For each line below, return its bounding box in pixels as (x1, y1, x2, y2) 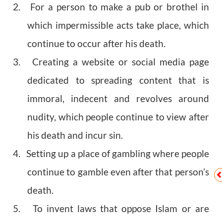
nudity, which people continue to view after (27, 111, 209, 123)
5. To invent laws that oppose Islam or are (13, 203, 209, 215)
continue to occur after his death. (27, 38, 166, 50)
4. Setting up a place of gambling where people (13, 148, 209, 160)
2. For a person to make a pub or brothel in (13, 1, 209, 13)
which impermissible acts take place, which (27, 20, 209, 31)
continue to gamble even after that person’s (27, 166, 209, 178)
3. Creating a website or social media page (13, 56, 209, 68)
